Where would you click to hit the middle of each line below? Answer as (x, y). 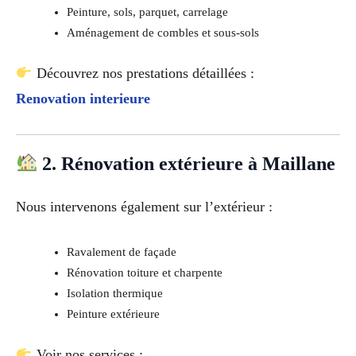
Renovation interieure (83, 98)
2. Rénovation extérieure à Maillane (187, 163)
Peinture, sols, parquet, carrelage (147, 12)
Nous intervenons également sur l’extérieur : (144, 206)
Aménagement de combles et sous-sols (163, 33)
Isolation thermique (114, 294)
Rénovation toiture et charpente (144, 273)
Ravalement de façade (121, 252)
